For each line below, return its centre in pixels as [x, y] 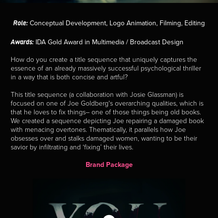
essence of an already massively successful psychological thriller [106, 68]
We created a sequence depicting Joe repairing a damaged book [108, 120]
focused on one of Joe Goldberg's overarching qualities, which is [107, 103]
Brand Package [109, 164]
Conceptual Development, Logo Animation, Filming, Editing [116, 23]
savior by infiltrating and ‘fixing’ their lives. [72, 147]
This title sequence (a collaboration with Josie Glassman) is [97, 94]
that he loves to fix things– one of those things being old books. [106, 112]
